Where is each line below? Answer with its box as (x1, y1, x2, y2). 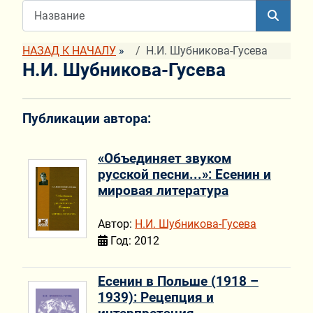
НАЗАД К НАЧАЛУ (22, 44, 116, 58)
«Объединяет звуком (98, 150, 231, 166)
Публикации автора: (22, 110, 151, 127)
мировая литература (98, 182, 228, 198)
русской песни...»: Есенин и (98, 166, 271, 182)
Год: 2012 (108, 234, 159, 248)
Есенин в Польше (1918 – (98, 272, 259, 289)
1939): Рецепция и (98, 289, 214, 305)
